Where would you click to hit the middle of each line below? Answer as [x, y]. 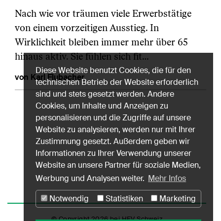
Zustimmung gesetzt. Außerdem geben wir [113, 141]
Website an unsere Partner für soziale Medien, [118, 165]
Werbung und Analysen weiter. [91, 178]
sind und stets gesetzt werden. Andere [105, 94]
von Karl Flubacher [50, 77]
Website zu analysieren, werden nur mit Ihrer [115, 129]
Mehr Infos [167, 178]
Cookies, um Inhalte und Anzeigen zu [102, 106]
